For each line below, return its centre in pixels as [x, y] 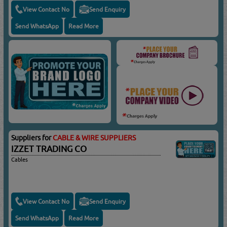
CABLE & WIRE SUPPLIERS [94, 138]
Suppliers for [32, 138]
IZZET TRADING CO [49, 149]
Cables [20, 160]
